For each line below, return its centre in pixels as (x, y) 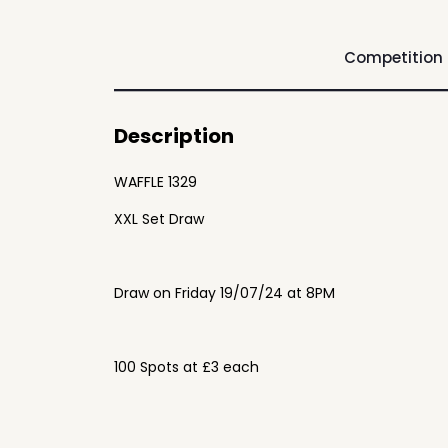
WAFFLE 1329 (155, 182)
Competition (393, 57)
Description (174, 136)
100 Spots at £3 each (186, 367)
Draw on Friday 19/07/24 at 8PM (224, 293)
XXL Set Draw (159, 219)
